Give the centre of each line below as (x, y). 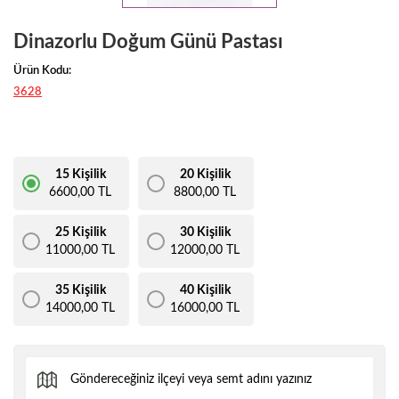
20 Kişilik (205, 174)
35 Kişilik (80, 290)
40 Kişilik (205, 290)
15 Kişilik (80, 174)
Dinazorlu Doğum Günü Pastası (148, 41)
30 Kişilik (205, 232)
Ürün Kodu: (42, 70)
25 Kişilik (80, 232)
